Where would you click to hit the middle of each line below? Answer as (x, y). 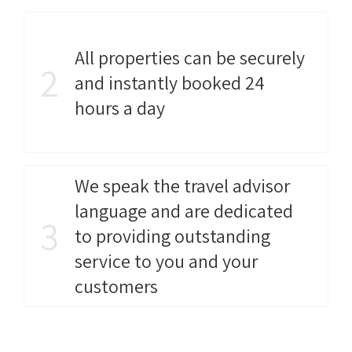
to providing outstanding (172, 236)
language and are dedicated (184, 211)
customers (116, 286)
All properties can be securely (190, 58)
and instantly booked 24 (170, 83)
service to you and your (166, 261)
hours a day (120, 108)
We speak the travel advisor (182, 186)
